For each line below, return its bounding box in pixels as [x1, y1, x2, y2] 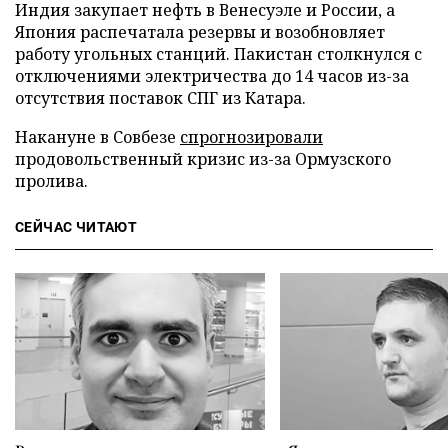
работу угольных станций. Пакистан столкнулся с [15, 43, 422, 65]
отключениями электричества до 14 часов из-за [15, 65, 409, 87]
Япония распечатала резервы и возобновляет [15, 21, 385, 43]
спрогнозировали [180, 126, 323, 148]
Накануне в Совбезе [15, 126, 180, 148]
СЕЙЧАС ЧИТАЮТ [15, 219, 138, 235]
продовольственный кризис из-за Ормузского [15, 148, 391, 170]
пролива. [15, 170, 88, 192]
